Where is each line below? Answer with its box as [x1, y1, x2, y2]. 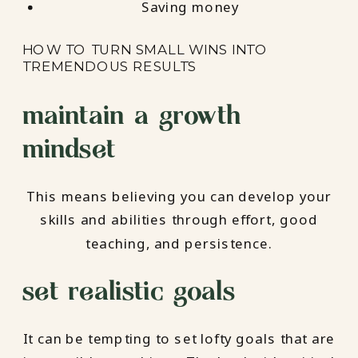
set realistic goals [22, 275, 236, 304]
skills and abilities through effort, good [39, 210, 319, 229]
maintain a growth [22, 99, 241, 129]
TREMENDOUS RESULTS [22, 58, 197, 75]
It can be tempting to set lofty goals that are [22, 328, 336, 348]
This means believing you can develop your [26, 186, 332, 206]
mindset [22, 133, 116, 162]
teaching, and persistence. [86, 233, 272, 253]
